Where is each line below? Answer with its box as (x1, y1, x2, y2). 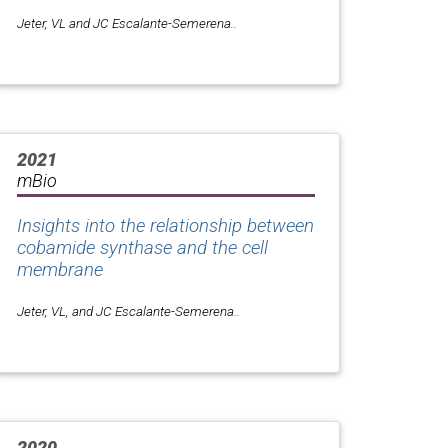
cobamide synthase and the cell (17, 236, 268, 259)
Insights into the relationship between (17, 214, 314, 237)
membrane (17, 258, 103, 281)
